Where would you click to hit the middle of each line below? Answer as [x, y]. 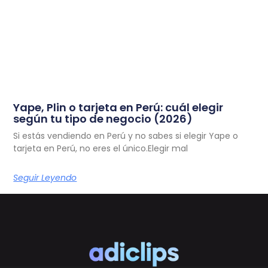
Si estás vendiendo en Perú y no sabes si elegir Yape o [126, 136]
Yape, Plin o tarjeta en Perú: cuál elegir [118, 108]
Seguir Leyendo [45, 178]
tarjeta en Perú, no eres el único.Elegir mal [101, 149]
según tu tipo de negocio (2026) [103, 119]
